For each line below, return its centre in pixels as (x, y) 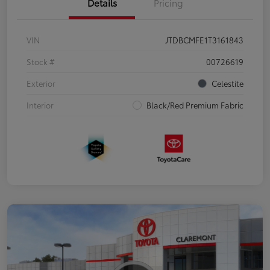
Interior (40, 105)
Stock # (41, 61)
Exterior (41, 83)
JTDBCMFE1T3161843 (204, 39)
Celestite (228, 83)
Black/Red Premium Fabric (195, 105)
